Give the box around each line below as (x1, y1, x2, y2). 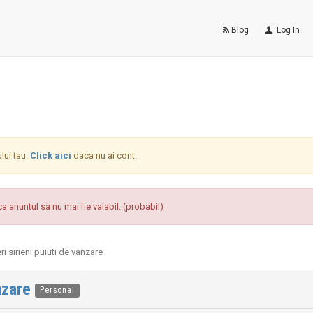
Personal (40, 285, 75, 296)
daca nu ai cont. (71, 150, 137, 161)
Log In (275, 25, 300, 35)
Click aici (30, 150, 71, 161)
